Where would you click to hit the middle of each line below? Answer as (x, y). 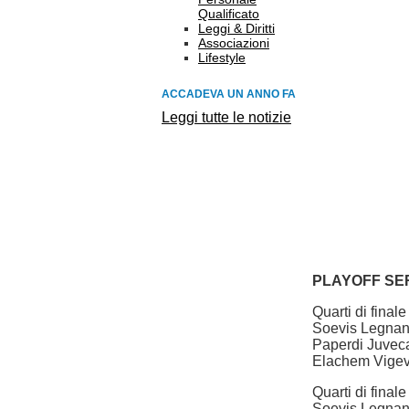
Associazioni (234, 43)
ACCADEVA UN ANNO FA (229, 94)
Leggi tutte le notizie (226, 117)
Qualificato (229, 14)
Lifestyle (222, 58)
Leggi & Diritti (236, 28)
